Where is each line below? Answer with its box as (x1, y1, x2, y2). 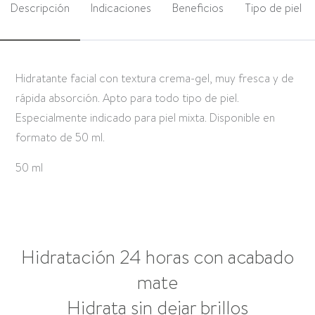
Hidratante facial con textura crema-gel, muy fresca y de (15, 70, 295, 87)
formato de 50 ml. (15, 129, 105, 146)
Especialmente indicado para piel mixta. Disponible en (15, 110, 276, 127)
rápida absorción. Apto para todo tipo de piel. (15, 90, 240, 107)
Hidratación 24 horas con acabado (21, 244, 294, 271)
